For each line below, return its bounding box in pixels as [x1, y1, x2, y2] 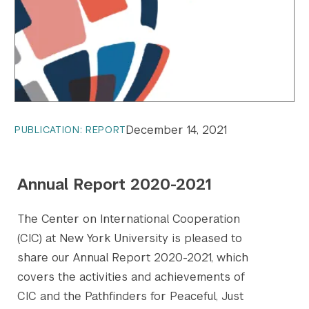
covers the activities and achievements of [17, 270, 245, 285]
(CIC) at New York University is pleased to [17, 231, 242, 246]
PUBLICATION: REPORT [14, 123, 126, 137]
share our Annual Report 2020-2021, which [17, 250, 248, 266]
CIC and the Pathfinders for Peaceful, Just [17, 289, 243, 304]
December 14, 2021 [126, 122, 228, 137]
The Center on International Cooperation [17, 212, 240, 227]
